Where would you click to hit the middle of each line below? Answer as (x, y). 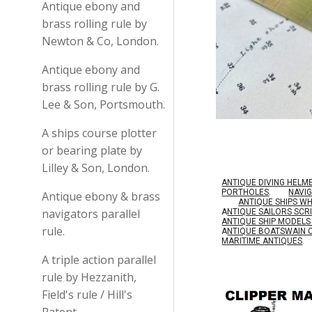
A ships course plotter (99, 133)
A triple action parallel (99, 260)
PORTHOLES (245, 192)
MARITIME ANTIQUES (262, 241)
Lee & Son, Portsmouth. (103, 104)
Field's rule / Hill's (87, 295)
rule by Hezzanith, (89, 277)
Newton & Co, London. (100, 41)
